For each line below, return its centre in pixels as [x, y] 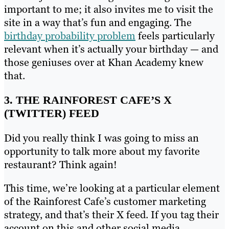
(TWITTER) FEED [52, 113]
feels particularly [175, 36]
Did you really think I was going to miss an [101, 138]
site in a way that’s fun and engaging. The [98, 22]
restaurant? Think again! [61, 164]
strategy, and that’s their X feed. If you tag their [111, 214]
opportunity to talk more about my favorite [102, 151]
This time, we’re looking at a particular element [112, 188]
